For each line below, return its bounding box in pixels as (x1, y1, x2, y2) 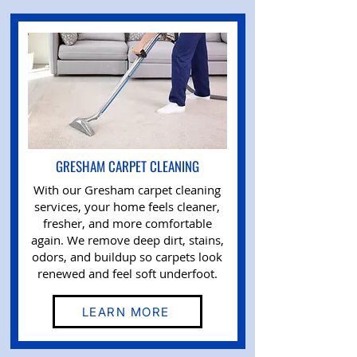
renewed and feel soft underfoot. (37, 265, 218, 281)
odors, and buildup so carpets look (32, 249, 222, 265)
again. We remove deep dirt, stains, (30, 232, 224, 248)
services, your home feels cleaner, (34, 198, 220, 214)
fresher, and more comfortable (42, 215, 212, 231)
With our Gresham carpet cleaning (33, 182, 221, 198)
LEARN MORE (81, 304, 170, 320)
